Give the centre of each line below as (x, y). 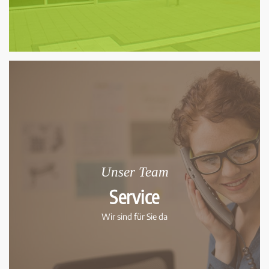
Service (134, 197)
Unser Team (134, 172)
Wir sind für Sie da (134, 217)
